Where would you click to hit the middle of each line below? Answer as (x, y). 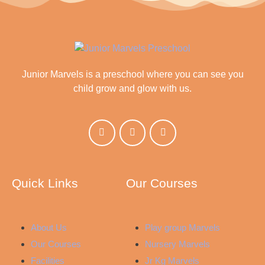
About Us (49, 227)
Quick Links (45, 183)
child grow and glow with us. (132, 88)
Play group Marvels (182, 227)
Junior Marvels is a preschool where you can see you (132, 74)
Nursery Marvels (177, 244)
